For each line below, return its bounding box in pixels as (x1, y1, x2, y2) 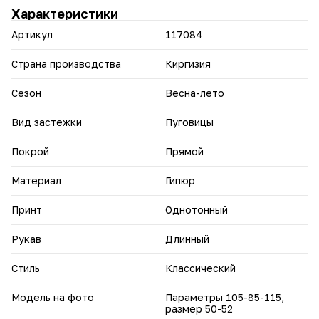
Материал (11, 174, 61, 187)
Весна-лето (165, 86, 224, 99)
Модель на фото (11, 291, 94, 303)
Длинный (165, 232, 209, 245)
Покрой (11, 145, 49, 157)
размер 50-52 (165, 302, 233, 315)
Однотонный (165, 203, 228, 216)
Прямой (165, 145, 204, 157)
